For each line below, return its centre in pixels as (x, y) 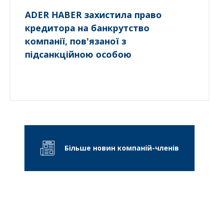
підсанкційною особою (78, 54)
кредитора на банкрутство (87, 28)
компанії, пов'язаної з (76, 41)
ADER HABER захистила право (93, 14)
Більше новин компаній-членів (121, 148)
